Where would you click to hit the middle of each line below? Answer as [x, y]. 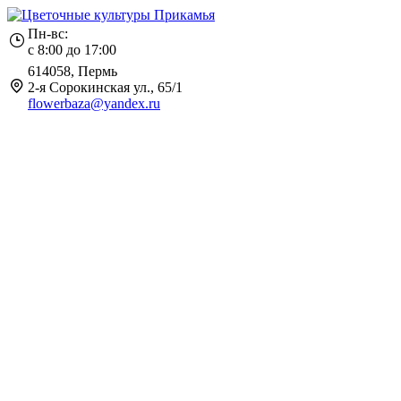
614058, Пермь [73, 71]
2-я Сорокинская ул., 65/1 [105, 87]
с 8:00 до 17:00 [72, 50]
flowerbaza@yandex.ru [94, 103]
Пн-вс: [48, 34]
